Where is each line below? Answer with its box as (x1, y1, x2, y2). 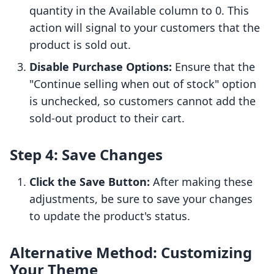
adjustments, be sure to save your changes (29, 191, 253, 207)
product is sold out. (29, 37, 131, 53)
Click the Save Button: (29, 174, 150, 190)
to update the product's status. (29, 209, 190, 224)
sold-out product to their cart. (29, 111, 185, 126)
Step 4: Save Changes (10, 144, 163, 165)
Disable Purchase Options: (29, 59, 172, 75)
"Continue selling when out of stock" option (29, 76, 256, 92)
